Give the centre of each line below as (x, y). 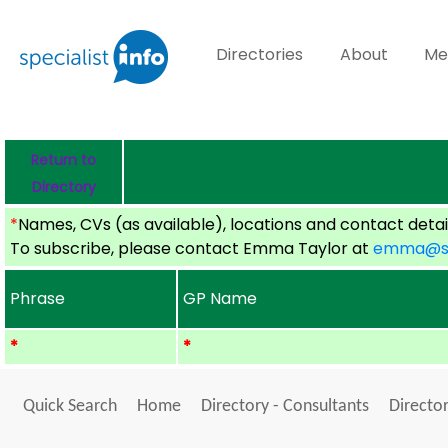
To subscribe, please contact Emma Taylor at (192, 248)
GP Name (220, 298)
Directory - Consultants (284, 406)
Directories (260, 54)
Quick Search (69, 406)
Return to (63, 160)
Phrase (38, 298)
